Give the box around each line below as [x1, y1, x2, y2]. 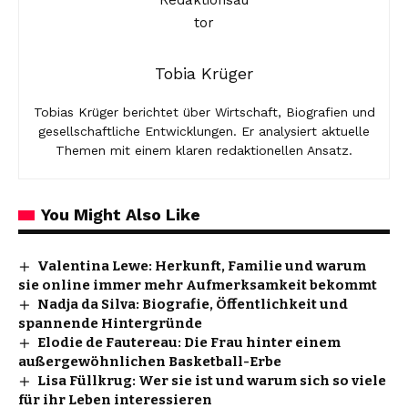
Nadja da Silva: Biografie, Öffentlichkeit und [37, 295, 349, 312]
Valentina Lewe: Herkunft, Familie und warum [37, 257, 367, 274]
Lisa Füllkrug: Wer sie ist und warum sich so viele [37, 372, 387, 389]
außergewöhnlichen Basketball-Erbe [18, 352, 281, 370]
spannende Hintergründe [18, 314, 202, 331]
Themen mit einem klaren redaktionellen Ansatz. [56, 142, 352, 158]
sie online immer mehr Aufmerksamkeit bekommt [18, 276, 377, 293]
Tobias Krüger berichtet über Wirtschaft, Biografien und [33, 104, 375, 119]
